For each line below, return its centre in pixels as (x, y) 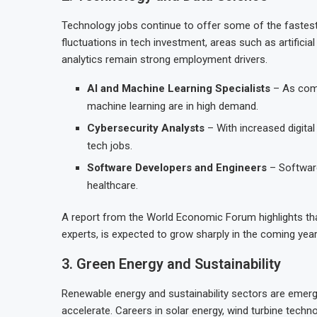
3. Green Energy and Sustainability (171, 264)
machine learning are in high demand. (173, 106)
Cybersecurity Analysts (146, 128)
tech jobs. (110, 146)
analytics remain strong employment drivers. (165, 59)
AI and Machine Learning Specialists (179, 88)
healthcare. (113, 185)
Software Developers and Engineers (177, 168)
